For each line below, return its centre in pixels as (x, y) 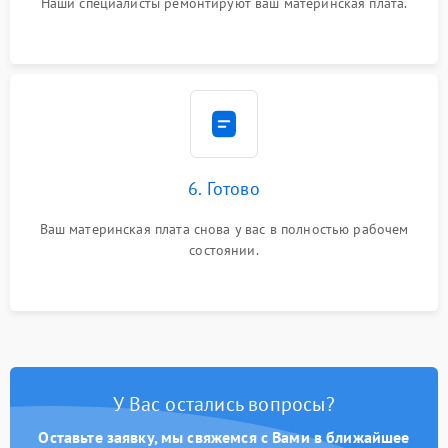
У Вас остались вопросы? (224, 404)
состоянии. (224, 250)
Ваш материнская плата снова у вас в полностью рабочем (224, 229)
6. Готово (224, 188)
